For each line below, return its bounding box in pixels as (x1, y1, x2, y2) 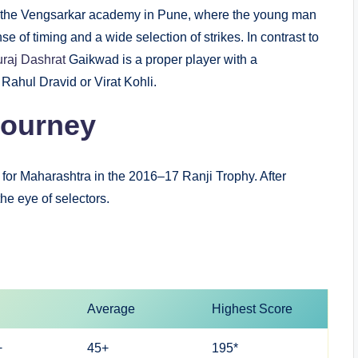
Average (87, 302, 136, 316)
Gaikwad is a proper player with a (69, 53, 257, 67)
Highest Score (212, 302, 293, 316)
